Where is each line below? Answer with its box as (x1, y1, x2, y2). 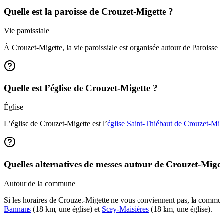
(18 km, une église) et (31, 204, 102, 213)
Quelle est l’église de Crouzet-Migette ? (4, 82, 158, 93)
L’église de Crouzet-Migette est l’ (4, 119, 107, 128)
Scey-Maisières (102, 204, 149, 213)
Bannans (4, 204, 31, 213)
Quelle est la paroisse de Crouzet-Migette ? (4, 6, 173, 17)
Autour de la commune (4, 179, 75, 188)
